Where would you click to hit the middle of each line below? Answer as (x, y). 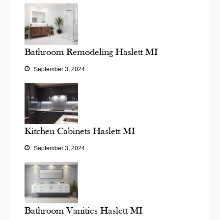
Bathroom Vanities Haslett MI (83, 210)
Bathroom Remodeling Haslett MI (91, 52)
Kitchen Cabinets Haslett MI (80, 131)
